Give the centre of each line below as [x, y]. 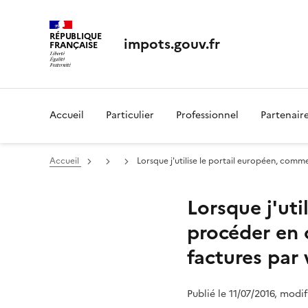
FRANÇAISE [74, 45]
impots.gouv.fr [172, 44]
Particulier [130, 115]
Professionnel [207, 115]
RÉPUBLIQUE [76, 36]
